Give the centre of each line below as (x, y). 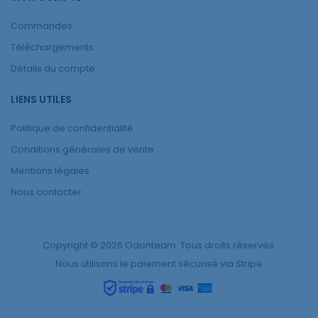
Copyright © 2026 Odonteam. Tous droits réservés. (159, 245)
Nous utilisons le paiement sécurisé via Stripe (159, 264)
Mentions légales (50, 171)
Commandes (42, 26)
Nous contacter (46, 192)
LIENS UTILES (41, 99)
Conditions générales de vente (82, 149)
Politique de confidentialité (72, 128)
